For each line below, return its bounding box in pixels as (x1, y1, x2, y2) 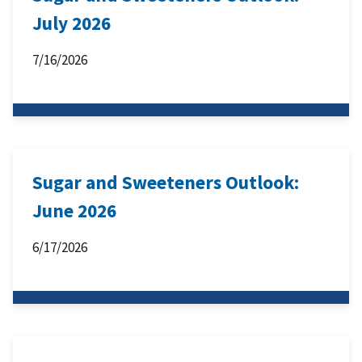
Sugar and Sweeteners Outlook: (32, 170, 299, 195)
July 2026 (32, 11, 111, 36)
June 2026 (32, 199, 116, 223)
